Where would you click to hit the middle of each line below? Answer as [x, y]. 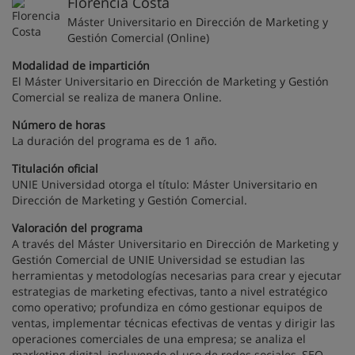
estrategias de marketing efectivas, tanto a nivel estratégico [170, 291]
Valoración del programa [77, 228]
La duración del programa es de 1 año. [115, 141]
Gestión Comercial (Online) [138, 38]
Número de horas [59, 125]
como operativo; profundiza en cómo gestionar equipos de [167, 307]
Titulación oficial [55, 168]
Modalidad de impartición [81, 65]
